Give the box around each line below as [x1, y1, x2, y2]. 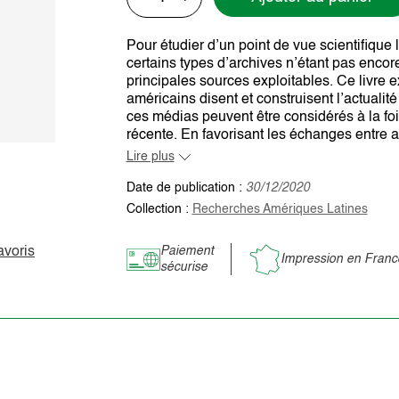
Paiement [159, 245, 214, 257]
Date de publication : [126, 182, 246, 194]
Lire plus [126, 151, 175, 163]
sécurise [159, 261, 208, 273]
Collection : [126, 203, 192, 216]
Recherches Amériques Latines [191, 203, 368, 216]
